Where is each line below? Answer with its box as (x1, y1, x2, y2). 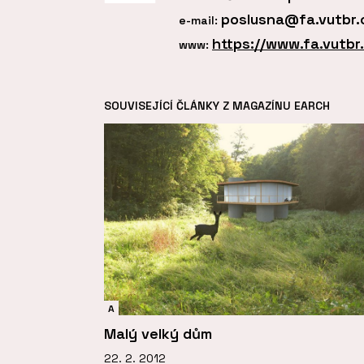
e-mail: (179, 13, 221, 28)
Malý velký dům (104, 323, 212, 343)
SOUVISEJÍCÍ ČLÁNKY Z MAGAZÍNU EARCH (104, 98, 330, 114)
